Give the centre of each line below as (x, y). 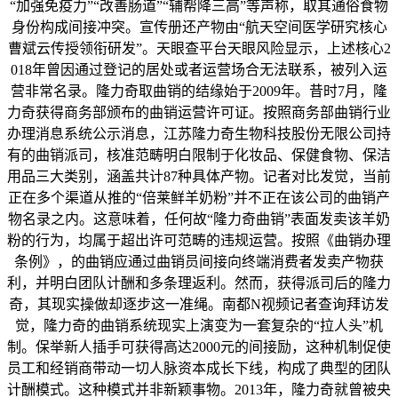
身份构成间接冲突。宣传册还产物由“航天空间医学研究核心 (199, 28)
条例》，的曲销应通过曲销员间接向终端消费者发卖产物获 (199, 262)
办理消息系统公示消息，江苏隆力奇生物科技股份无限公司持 (199, 134)
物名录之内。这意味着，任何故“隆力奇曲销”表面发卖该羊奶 (199, 219)
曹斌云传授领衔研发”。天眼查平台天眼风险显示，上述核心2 (199, 49)
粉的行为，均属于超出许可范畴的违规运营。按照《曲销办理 (199, 241)
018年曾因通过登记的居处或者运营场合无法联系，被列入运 (199, 70)
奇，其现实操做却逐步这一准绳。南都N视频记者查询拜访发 (199, 305)
